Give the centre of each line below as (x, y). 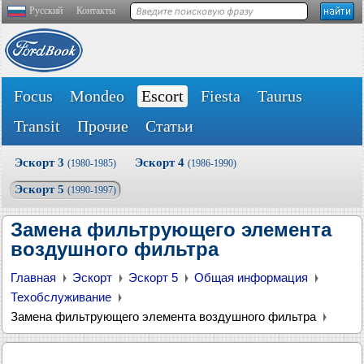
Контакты (96, 11)
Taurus (280, 96)
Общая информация (251, 277)
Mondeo (97, 96)
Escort (162, 96)
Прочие (103, 126)
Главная (33, 277)
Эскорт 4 (161, 162)
